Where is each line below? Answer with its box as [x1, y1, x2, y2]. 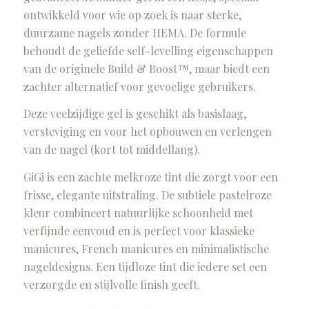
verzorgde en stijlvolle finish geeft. [23, 277, 200, 292]
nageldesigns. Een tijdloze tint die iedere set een [23, 259, 267, 274]
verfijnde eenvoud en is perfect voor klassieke [23, 223, 255, 238]
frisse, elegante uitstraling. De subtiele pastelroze [23, 187, 272, 202]
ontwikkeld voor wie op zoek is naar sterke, [23, 7, 241, 22]
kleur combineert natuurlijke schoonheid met [23, 205, 253, 220]
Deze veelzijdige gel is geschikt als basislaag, [23, 106, 246, 121]
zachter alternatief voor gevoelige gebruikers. [23, 79, 256, 94]
